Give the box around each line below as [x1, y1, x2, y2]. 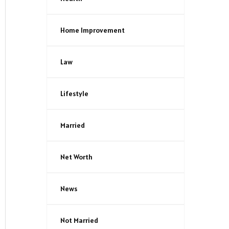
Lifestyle [60, 88, 88, 98]
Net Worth [60, 152, 93, 162]
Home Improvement [60, 25, 125, 35]
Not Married [60, 215, 98, 225]
